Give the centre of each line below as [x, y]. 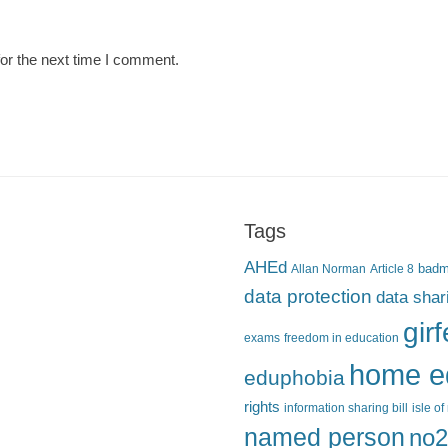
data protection [308, 297]
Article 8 [392, 269]
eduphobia [294, 378]
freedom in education [341, 338]
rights [262, 407]
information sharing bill [346, 408]
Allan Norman [328, 269]
